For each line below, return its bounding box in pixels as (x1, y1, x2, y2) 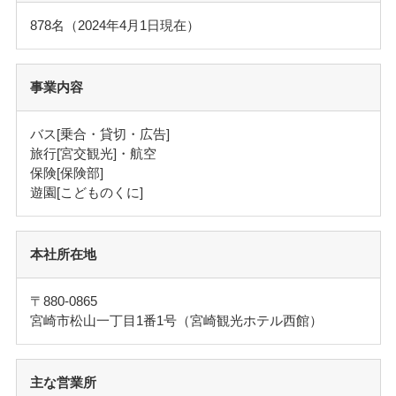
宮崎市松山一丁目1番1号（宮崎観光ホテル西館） (29, 312, 323, 328)
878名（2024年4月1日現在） (29, 17, 200, 33)
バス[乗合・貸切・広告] (29, 126, 170, 141)
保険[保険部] (29, 164, 103, 180)
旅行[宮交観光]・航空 (29, 145, 156, 161)
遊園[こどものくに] (29, 184, 143, 200)
